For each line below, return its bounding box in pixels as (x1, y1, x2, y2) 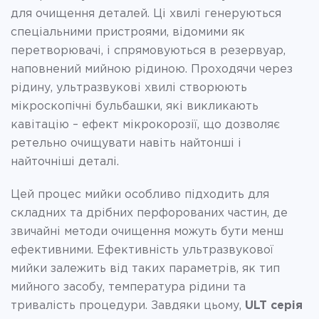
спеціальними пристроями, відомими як (11, 26, 245, 38)
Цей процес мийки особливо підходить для (11, 189, 269, 200)
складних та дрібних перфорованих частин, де (11, 207, 288, 219)
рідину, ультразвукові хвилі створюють (11, 82, 247, 93)
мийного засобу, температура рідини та (11, 281, 246, 293)
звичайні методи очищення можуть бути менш (11, 226, 283, 237)
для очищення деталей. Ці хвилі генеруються (11, 8, 281, 19)
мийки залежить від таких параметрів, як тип (11, 263, 280, 274)
